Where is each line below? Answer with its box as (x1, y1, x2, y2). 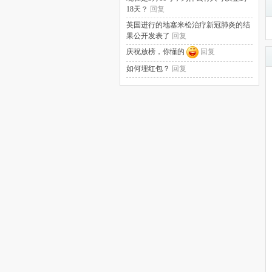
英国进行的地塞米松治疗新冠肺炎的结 (126, 21, 250, 29)
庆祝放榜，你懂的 (126, 47, 186, 56)
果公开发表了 (126, 32, 172, 40)
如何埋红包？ (126, 64, 172, 73)
